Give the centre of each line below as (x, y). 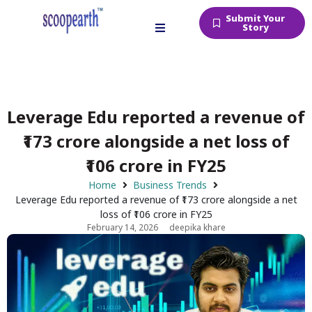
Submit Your (256, 18)
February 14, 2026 (122, 227)
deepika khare (197, 227)
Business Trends (170, 185)
